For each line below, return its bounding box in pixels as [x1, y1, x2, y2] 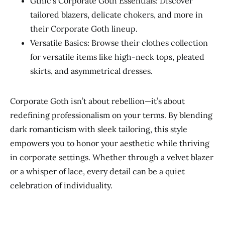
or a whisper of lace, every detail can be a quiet [10, 166, 185, 176]
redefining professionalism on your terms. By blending [10, 110, 212, 120]
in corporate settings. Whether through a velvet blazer [10, 152, 213, 162]
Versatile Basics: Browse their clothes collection [30, 38, 208, 48]
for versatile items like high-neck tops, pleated [30, 52, 204, 62]
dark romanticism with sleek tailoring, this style [10, 124, 187, 134]
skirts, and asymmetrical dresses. [30, 66, 153, 76]
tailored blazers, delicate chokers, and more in [30, 10, 203, 20]
